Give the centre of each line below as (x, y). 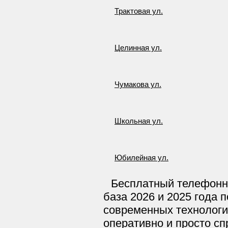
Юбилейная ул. (141, 158)
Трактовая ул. (139, 11)
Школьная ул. (139, 121)
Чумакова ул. (138, 84)
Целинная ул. (138, 48)
